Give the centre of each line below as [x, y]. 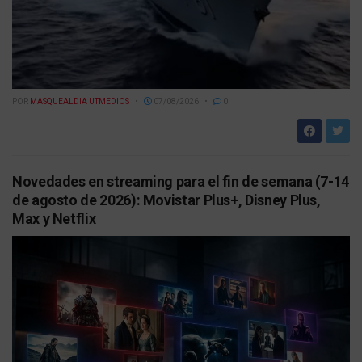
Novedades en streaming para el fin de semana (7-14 [181, 182]
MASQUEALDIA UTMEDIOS [80, 102]
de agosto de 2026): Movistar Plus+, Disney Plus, [166, 200]
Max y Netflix [54, 219]
